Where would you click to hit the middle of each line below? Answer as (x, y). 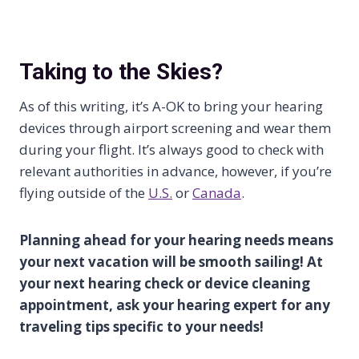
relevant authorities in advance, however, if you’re (175, 171)
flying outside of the (84, 193)
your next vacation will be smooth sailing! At (171, 262)
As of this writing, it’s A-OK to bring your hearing (171, 107)
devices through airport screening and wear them (175, 128)
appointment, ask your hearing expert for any (175, 305)
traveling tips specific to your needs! (141, 327)
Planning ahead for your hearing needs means (176, 240)
